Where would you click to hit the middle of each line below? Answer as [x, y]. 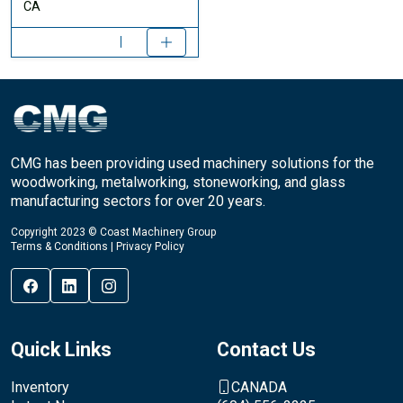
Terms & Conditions [59, 247]
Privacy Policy [150, 247]
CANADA [259, 387]
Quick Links [61, 350]
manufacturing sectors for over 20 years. [138, 201]
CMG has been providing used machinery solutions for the [193, 164]
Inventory [40, 387]
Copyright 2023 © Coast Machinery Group [113, 233]
